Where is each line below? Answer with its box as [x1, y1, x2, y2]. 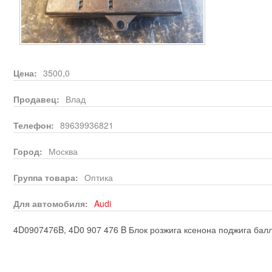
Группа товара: [13, 171, 81, 183]
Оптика [84, 171, 113, 183]
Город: [13, 145, 45, 157]
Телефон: [13, 119, 56, 131]
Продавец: [13, 93, 62, 105]
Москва [49, 145, 78, 157]
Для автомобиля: [13, 197, 90, 209]
